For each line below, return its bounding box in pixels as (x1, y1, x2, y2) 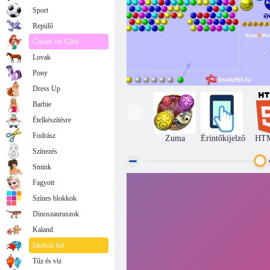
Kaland (33, 225, 53, 234)
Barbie (33, 100, 51, 108)
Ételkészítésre (33, 116, 71, 124)
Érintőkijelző (201, 134, 245, 143)
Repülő (33, 22, 53, 30)
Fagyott (33, 178, 54, 187)
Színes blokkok (33, 194, 77, 202)
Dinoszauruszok (33, 210, 79, 218)
